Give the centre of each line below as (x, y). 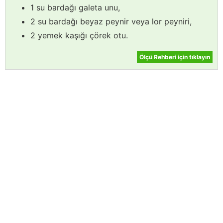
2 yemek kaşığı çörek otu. (79, 36)
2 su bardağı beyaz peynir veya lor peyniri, (111, 22)
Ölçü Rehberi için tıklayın (175, 57)
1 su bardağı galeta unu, (75, 8)
